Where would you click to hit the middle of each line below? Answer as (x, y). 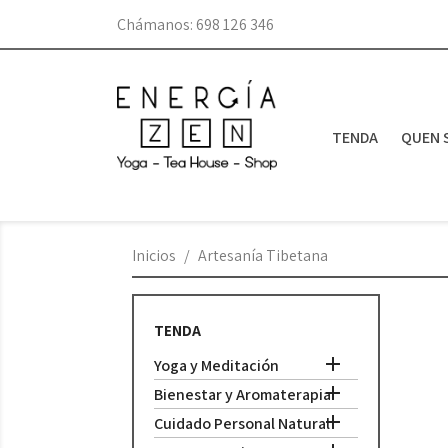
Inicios (154, 255)
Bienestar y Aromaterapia (242, 394)
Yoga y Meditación (216, 365)
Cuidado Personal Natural (242, 423)
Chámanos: (156, 24)
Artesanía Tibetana (263, 255)
